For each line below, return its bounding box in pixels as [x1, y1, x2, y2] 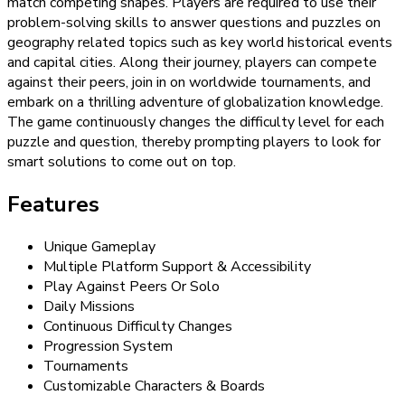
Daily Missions [43, 297, 135, 317]
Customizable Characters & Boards [43, 376, 265, 397]
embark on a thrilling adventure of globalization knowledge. [7, 92, 383, 113]
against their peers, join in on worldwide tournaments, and [7, 72, 371, 93]
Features [7, 190, 99, 220]
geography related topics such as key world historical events [7, 33, 392, 53]
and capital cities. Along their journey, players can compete [7, 52, 377, 73]
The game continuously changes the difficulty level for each [7, 112, 384, 133]
